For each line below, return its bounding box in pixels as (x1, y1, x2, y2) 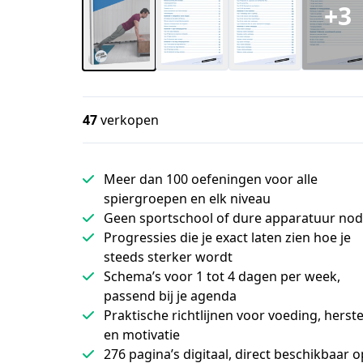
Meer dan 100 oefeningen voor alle (104, 169, 318, 188)
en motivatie (104, 325, 180, 344)
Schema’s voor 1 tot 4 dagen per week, (104, 267, 340, 285)
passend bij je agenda (104, 286, 237, 305)
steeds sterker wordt (104, 247, 233, 266)
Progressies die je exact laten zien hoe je (104, 228, 351, 246)
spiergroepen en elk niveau (104, 189, 271, 207)
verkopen (97, 110, 159, 129)
